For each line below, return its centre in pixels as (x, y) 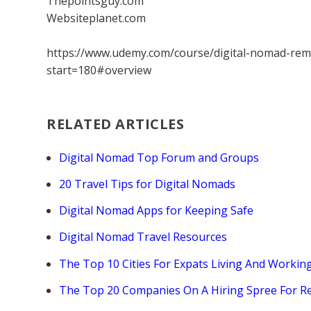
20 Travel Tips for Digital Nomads (148, 184)
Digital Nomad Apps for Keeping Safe (157, 211)
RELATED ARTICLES (116, 124)
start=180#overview (99, 70)
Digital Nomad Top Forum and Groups (159, 157)
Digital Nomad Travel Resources (143, 237)
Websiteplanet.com (96, 18)
